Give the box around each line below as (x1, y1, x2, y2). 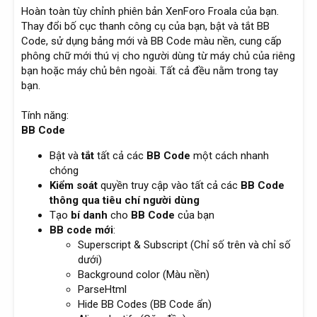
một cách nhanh (190, 149, 269, 163)
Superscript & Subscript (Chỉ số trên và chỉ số (78, 238, 291, 252)
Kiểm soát (50, 179, 98, 192)
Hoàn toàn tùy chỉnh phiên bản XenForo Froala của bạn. (21, 5, 279, 18)
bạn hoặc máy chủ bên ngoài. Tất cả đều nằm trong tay (21, 64, 278, 78)
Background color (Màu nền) (78, 268, 209, 282)
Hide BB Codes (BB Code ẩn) (78, 298, 212, 311)
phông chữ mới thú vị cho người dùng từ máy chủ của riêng (21, 50, 295, 63)
